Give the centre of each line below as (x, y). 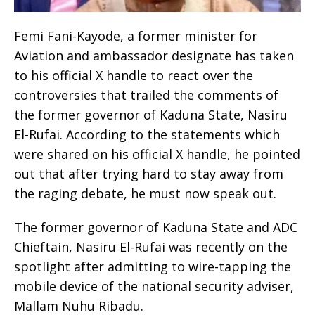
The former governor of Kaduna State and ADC (156, 227)
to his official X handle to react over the (134, 76)
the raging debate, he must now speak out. (145, 194)
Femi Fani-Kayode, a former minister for (136, 36)
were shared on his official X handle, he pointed (157, 154)
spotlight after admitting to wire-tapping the (153, 267)
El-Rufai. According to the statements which (147, 135)
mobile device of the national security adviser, (154, 287)
